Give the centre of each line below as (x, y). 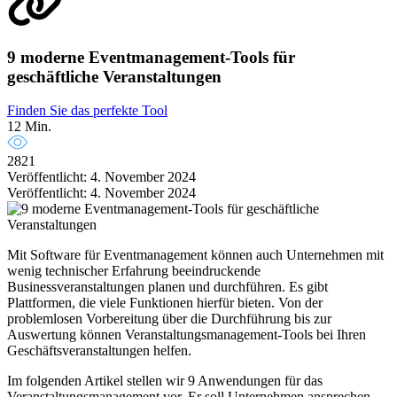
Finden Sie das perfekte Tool (87, 111)
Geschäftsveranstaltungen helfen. (99, 351)
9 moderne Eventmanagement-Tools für (151, 57)
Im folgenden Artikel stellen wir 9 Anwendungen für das (165, 381)
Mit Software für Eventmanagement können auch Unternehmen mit (195, 255)
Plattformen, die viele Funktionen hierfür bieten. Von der (165, 303)
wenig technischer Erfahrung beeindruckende (134, 271)
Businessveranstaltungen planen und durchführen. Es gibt (167, 287)
